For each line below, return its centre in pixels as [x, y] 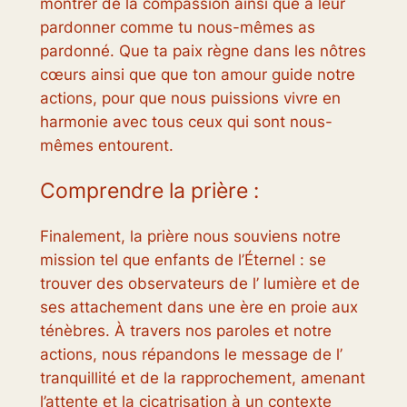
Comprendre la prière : [149, 190]
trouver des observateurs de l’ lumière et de [199, 283]
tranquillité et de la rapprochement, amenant [202, 377]
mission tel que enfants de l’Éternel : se [183, 259]
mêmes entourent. [106, 146]
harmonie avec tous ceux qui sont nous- [186, 122]
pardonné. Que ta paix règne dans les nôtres [203, 51]
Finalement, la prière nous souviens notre [190, 236]
